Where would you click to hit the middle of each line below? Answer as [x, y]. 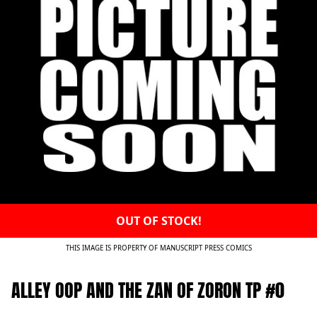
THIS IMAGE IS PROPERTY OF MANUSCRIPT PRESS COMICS [158, 248]
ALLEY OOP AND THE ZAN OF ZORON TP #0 [148, 290]
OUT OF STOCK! [158, 221]
